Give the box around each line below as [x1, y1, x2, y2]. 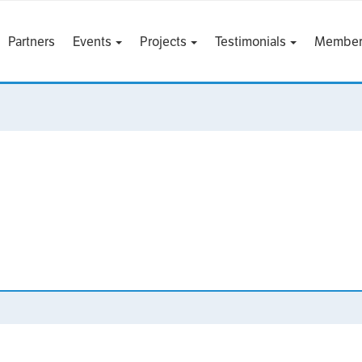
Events [72, 33, 114, 50]
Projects [139, 33, 189, 50]
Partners [7, 33, 55, 50]
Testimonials [214, 33, 288, 50]
